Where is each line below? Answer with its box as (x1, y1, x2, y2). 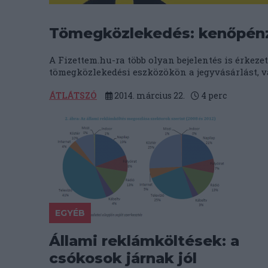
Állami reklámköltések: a (49, 232, 239, 249)
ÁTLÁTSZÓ (49, 90, 97, 101)
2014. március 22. (112, 90, 185, 101)
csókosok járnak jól (49, 249, 197, 267)
